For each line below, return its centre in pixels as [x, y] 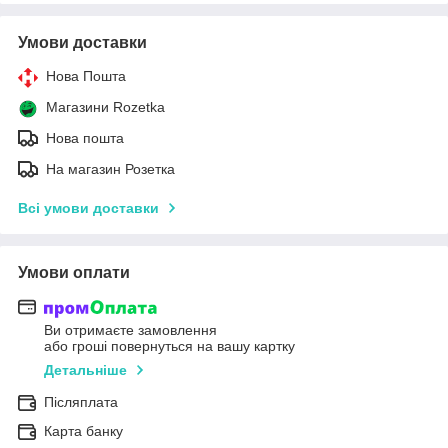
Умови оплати [74, 272]
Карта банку [83, 431]
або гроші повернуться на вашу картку [169, 346]
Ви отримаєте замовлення [130, 330]
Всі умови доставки [88, 207]
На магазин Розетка [110, 168]
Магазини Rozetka [105, 106]
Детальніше [85, 370]
